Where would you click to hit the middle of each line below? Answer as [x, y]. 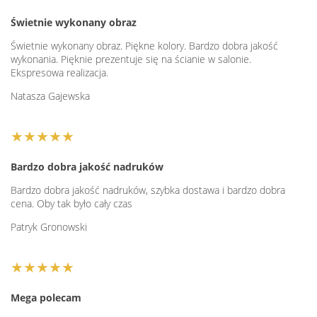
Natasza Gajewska [50, 96]
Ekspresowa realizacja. [59, 73]
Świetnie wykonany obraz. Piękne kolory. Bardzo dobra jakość [144, 46]
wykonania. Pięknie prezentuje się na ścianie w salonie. [131, 59]
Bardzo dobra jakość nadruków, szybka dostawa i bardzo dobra [148, 190]
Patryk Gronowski [49, 227]
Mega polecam [46, 298]
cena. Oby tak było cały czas [71, 204]
